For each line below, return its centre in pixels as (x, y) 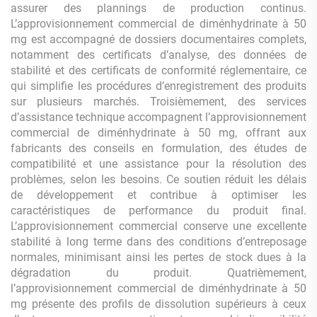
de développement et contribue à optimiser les (158, 195)
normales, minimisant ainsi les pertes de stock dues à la (158, 257)
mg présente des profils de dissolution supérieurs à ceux (158, 304)
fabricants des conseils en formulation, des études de (158, 148)
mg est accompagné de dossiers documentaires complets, (158, 39)
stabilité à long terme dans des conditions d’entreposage (158, 242)
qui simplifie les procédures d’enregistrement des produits (158, 86)
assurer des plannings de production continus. (158, 8)
